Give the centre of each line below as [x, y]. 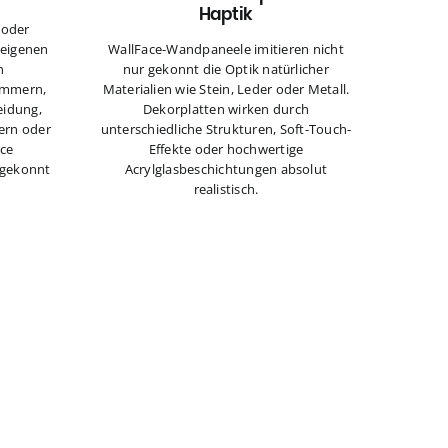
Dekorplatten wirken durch [225, 109]
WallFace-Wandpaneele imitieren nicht [226, 49]
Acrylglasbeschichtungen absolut [226, 169]
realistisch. [226, 189]
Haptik [226, 14]
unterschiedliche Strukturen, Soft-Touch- [226, 129]
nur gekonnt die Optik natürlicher [226, 69]
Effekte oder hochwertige [226, 149]
